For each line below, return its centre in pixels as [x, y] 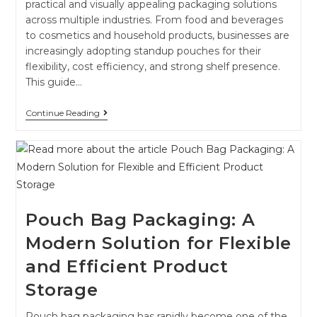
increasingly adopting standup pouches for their [143, 51]
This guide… [53, 82]
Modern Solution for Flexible [158, 243]
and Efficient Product [127, 266]
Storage [62, 289]
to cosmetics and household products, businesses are [157, 35]
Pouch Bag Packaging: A [140, 219]
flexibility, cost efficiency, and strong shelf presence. [152, 66]
